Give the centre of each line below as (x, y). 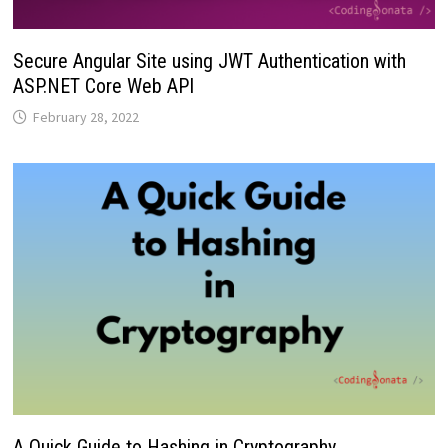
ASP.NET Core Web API (103, 86)
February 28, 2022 (85, 117)
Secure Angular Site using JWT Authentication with (209, 61)
